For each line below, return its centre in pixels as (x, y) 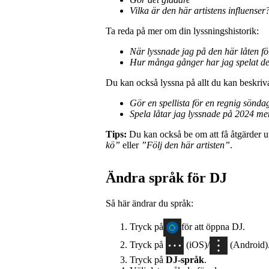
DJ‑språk (185, 260)
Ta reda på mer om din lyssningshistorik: (182, 31)
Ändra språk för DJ (166, 178)
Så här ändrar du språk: (150, 204)
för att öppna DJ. (213, 226)
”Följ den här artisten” (186, 145)
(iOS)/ (197, 244)
